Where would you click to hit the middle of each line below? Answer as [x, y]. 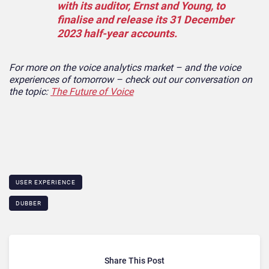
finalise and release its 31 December [146, 19]
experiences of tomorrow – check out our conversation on [131, 79]
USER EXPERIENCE [46, 182]
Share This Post [134, 260]
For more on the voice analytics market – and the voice [125, 67]
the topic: [30, 91]
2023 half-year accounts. [117, 33]
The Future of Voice [92, 91]
